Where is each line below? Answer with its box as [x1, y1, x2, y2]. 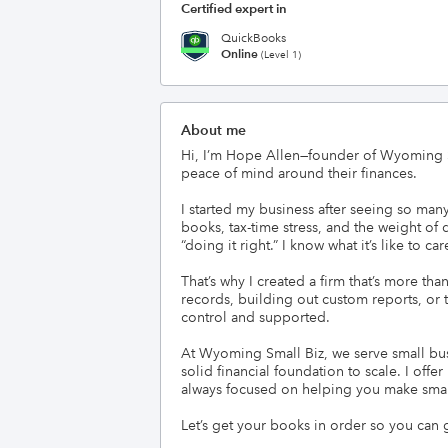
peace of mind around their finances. [181, 164, 417, 182]
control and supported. [181, 308, 330, 326]
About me [181, 121, 246, 139]
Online [221, 45, 258, 61]
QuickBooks [221, 30, 286, 46]
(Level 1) [258, 47, 301, 61]
